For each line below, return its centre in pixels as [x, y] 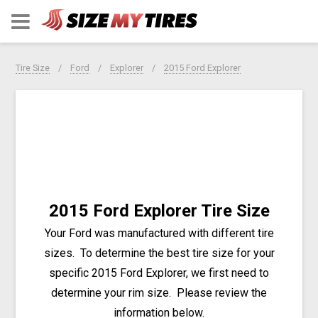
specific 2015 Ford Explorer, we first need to [159, 273]
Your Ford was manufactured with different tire [159, 233]
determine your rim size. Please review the [159, 292]
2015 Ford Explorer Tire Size [159, 210]
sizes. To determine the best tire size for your [159, 253]
